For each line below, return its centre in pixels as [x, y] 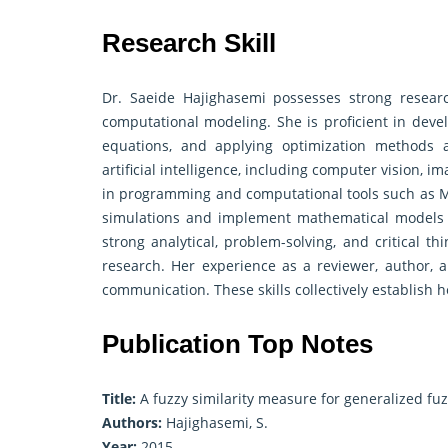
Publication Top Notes [237, 344]
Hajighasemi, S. [215, 423]
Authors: [132, 423]
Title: [119, 399]
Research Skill [189, 43]
